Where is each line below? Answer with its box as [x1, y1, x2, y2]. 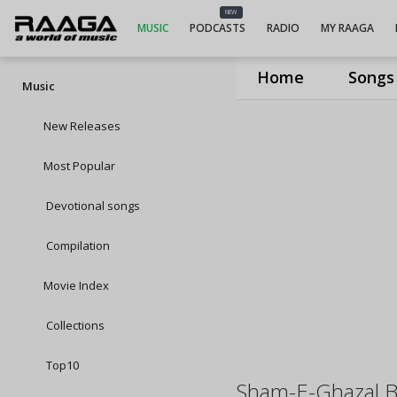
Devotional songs [43, 198, 140, 214]
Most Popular [43, 158, 115, 174]
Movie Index [43, 277, 109, 293]
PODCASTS [189, 20, 245, 35]
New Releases [43, 118, 121, 134]
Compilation [43, 237, 110, 253]
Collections [43, 317, 105, 333]
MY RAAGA [320, 20, 374, 35]
